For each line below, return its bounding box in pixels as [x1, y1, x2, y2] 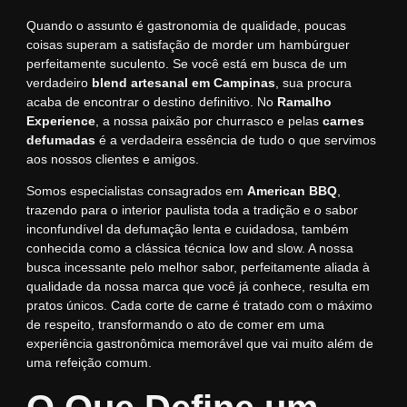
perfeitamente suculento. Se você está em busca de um [25, 55, 347, 71]
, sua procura [274, 74, 352, 90]
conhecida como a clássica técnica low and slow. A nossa [25, 241, 353, 256]
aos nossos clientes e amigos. [25, 151, 199, 166]
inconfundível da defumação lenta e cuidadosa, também [25, 222, 349, 237]
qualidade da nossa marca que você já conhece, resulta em [25, 279, 370, 294]
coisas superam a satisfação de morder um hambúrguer [25, 36, 350, 52]
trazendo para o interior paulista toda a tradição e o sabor [25, 203, 358, 218]
